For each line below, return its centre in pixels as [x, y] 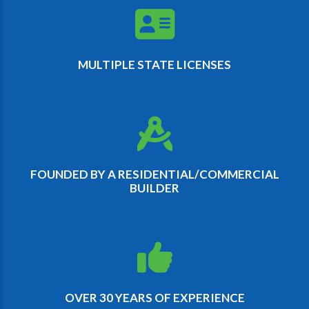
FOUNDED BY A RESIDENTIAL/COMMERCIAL [154, 175]
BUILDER [154, 188]
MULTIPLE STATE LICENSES [154, 65]
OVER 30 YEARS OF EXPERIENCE [154, 298]
